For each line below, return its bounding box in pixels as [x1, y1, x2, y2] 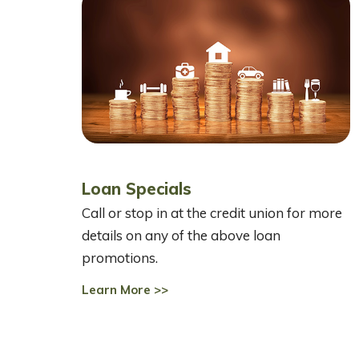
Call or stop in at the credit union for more [82, 204, 342, 222]
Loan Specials [82, 179, 192, 200]
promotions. [82, 249, 158, 267]
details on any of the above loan [82, 227, 280, 244]
